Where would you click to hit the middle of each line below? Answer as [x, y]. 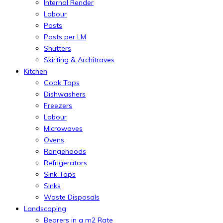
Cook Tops [62, 82]
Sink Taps [60, 174]
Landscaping [45, 208]
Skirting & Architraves [79, 59]
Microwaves [63, 128]
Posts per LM [65, 37]
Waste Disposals [72, 197]
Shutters [57, 48]
